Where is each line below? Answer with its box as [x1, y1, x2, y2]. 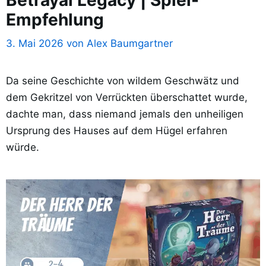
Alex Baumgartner [87, 37, 173, 50]
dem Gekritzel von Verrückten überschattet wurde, [6, 91, 248, 104]
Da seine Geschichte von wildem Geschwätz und [6, 75, 239, 87]
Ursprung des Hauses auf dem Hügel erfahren [6, 125, 227, 137]
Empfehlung [6, 9, 104, 30]
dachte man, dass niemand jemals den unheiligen [6, 108, 243, 121]
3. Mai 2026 [6, 37, 64, 50]
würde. [6, 141, 39, 154]
